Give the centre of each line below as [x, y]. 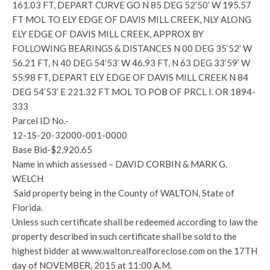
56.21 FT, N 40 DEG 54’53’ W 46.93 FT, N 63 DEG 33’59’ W [131, 63]
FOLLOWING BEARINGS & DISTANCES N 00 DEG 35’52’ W [132, 48]
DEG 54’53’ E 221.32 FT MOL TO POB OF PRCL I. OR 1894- [134, 92]
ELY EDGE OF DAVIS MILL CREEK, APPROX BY [108, 34]
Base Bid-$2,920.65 [52, 149]
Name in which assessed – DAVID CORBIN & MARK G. [120, 164]
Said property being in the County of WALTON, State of [123, 193]
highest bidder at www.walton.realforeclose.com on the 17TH [135, 251]
